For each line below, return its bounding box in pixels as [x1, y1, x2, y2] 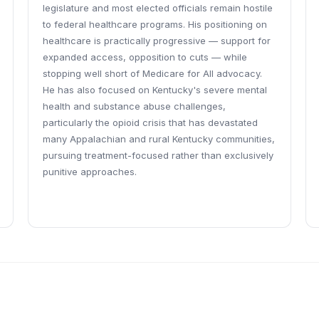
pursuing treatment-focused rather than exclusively [42, 150, 273, 161]
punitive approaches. [42, 166, 137, 177]
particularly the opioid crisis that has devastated [42, 117, 258, 128]
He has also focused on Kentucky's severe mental [42, 84, 267, 95]
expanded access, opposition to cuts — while [42, 51, 247, 63]
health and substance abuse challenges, [42, 100, 226, 112]
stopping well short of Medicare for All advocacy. [42, 68, 262, 79]
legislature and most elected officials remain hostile [42, 2, 273, 14]
